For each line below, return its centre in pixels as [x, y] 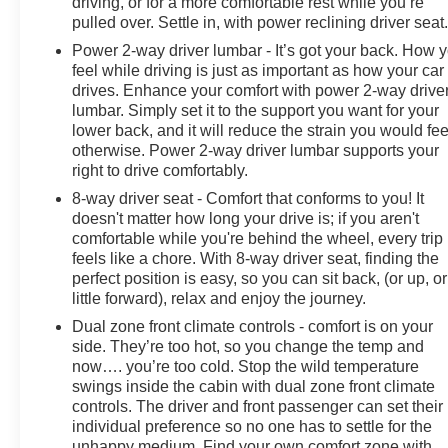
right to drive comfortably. [160, 170]
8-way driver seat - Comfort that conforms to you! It [248, 198]
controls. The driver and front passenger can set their [258, 406]
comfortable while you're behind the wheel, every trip [258, 238]
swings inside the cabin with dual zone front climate [254, 386]
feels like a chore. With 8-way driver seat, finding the [256, 258]
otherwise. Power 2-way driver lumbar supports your [256, 150]
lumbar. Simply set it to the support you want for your [256, 110]
